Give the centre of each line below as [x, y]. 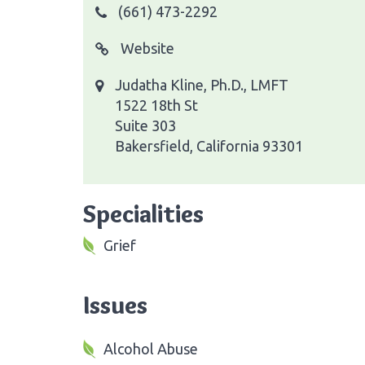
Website [146, 48]
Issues [115, 305]
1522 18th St [156, 105]
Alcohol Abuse [151, 348]
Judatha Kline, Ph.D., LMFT [202, 84]
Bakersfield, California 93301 [209, 145]
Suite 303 [145, 125]
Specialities [143, 213]
